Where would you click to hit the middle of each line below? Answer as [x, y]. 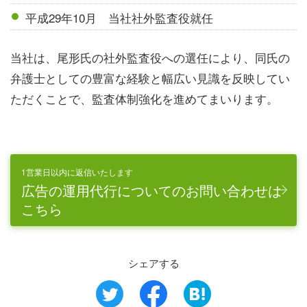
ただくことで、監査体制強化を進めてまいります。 [144, 98]
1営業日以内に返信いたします [77, 171]
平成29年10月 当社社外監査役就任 [120, 17]
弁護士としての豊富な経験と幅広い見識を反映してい [150, 78]
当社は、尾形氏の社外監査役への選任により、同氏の [150, 57]
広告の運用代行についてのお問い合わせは [151, 190]
